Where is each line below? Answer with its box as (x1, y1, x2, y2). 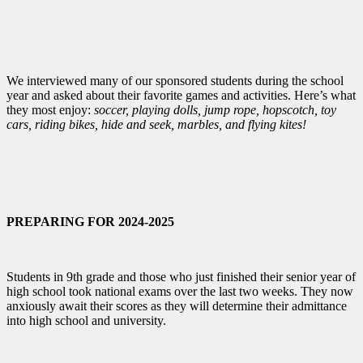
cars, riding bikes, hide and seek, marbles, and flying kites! (6, 117, 306, 131)
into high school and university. (6, 313, 166, 327)
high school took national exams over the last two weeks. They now (6, 284, 353, 298)
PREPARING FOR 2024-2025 (6, 214, 174, 228)
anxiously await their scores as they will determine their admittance (6, 298, 347, 313)
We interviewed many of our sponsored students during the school (6, 73, 344, 88)
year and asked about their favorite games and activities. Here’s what (6, 88, 356, 102)
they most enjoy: (6, 102, 94, 117)
